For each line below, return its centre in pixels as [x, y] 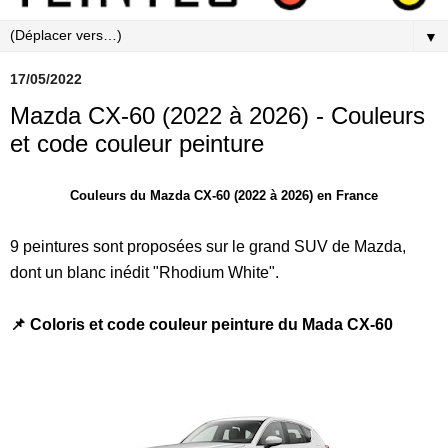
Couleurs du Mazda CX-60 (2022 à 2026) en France [224, 195]
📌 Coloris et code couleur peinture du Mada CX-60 [201, 324]
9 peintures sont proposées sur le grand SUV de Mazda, [208, 246]
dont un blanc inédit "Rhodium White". [144, 272]
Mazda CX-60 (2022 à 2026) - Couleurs [217, 115]
